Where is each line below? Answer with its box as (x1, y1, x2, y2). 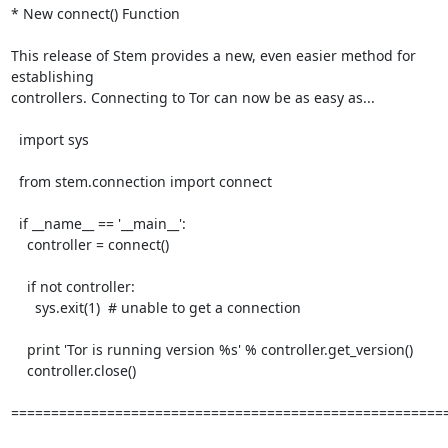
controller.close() (10, 361, 27, 380)
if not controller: (10, 277, 27, 296)
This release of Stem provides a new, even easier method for (10, 46, 416, 65)
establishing (10, 67, 94, 86)
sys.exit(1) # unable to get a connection (10, 298, 35, 317)
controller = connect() (10, 235, 27, 254)
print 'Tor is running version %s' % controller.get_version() (10, 340, 27, 359)
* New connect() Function (10, 4, 180, 23)
